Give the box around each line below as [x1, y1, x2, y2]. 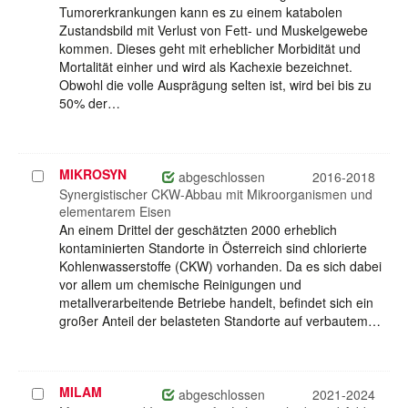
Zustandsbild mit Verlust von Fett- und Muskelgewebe [59, 21, 368, 40]
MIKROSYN [59, 165, 127, 184]
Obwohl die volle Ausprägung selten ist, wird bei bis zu [59, 76, 372, 95]
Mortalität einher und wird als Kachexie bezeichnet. [59, 57, 352, 76]
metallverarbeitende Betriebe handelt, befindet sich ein [59, 293, 373, 312]
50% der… [59, 94, 120, 113]
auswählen [31, 185, 98, 204]
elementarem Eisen [59, 202, 171, 221]
